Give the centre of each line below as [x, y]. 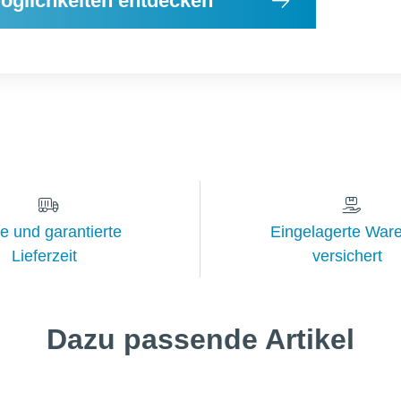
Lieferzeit [44, 256]
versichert [347, 256]
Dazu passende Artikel [200, 340]
